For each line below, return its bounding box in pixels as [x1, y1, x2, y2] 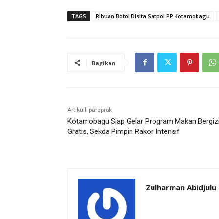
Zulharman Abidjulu [146, 182, 216, 192]
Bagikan [92, 59, 116, 66]
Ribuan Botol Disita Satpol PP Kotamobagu [96, 12, 210, 20]
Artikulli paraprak [67, 106, 112, 113]
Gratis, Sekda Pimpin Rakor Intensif [67, 127, 180, 136]
